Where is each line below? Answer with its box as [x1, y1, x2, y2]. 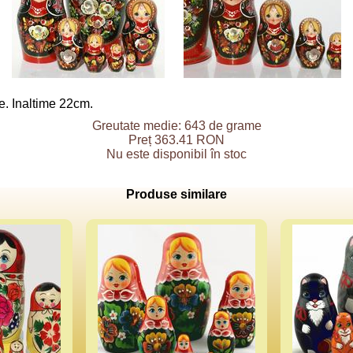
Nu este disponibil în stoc [106, 147, 247, 161]
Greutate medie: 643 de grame [91, 119, 262, 132]
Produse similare [126, 188, 227, 201]
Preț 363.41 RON [128, 133, 225, 147]
